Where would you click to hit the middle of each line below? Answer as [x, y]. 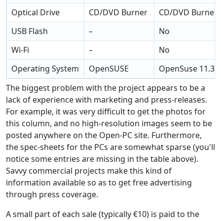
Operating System [45, 69]
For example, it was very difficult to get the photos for [106, 111]
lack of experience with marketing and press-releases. [107, 99]
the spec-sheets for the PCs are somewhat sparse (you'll [110, 147]
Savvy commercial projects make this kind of [89, 170]
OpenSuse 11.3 [187, 69]
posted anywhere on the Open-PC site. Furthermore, [104, 135]
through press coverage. [52, 194]
